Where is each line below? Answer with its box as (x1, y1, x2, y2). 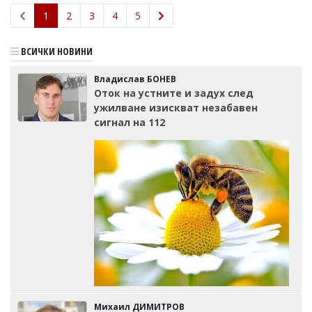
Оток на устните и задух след (94, 86, 253, 100)
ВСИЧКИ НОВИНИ (19, 44, 93, 58)
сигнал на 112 (94, 115, 165, 129)
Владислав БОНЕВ (94, 72, 176, 85)
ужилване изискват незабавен (94, 100, 258, 114)
